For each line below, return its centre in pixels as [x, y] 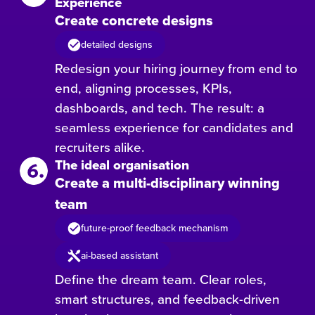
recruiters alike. [100, 147]
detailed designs [117, 45]
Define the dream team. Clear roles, [161, 279]
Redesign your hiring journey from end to [176, 68]
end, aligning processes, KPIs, [144, 88]
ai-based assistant [120, 256]
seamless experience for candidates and [174, 127]
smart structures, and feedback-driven [168, 299]
